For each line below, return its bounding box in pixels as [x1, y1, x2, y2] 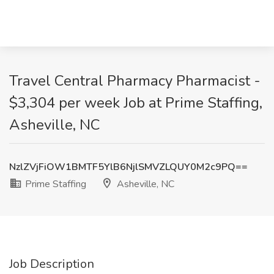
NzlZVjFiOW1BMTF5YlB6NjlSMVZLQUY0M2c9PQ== [9, 160, 248, 174]
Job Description [9, 256, 94, 272]
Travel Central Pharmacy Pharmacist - [9, 71, 261, 91]
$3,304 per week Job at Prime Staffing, [9, 93, 262, 113]
